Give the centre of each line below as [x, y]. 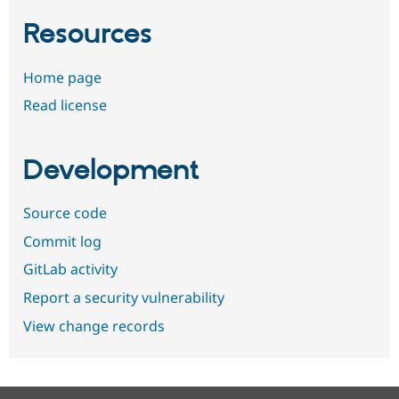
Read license [65, 106]
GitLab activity [70, 269]
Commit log [62, 241]
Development [111, 171]
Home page [62, 77]
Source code [65, 213]
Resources [88, 35]
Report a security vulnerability [124, 297]
